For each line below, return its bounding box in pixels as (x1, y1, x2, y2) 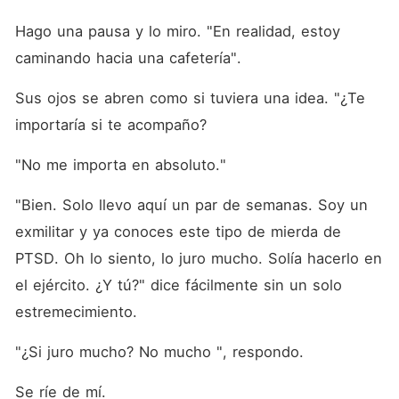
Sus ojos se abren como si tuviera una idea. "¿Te (14, 89, 365, 107)
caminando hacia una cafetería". (14, 49, 247, 67)
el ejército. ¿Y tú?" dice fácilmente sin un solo (14, 276, 342, 294)
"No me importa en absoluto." (14, 156, 226, 174)
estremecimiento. (14, 303, 142, 321)
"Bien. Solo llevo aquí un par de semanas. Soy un (14, 196, 368, 214)
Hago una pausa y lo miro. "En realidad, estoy (14, 22, 340, 40)
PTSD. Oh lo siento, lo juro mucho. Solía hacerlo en (14, 249, 382, 267)
